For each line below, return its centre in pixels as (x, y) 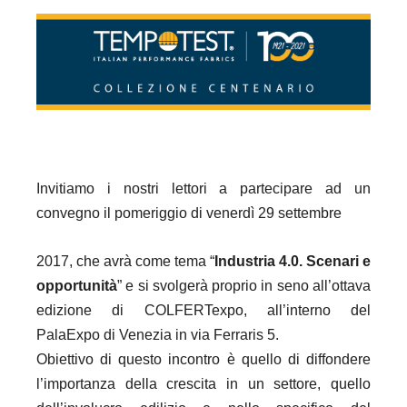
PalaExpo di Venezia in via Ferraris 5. (158, 334)
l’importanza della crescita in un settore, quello (203, 383)
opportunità (77, 285)
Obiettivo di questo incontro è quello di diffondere (203, 359)
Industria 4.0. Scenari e (293, 261)
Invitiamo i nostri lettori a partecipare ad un (203, 188)
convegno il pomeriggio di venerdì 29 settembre (189, 213)
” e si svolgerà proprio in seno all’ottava (244, 285)
